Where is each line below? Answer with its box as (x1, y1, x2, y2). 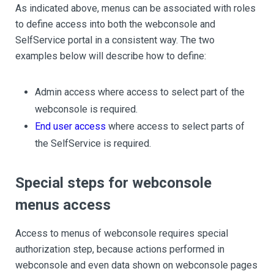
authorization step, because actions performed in (15, 243, 224, 255)
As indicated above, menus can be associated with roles (15, 2, 256, 14)
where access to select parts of (106, 120, 245, 132)
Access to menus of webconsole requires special (15, 228, 228, 239)
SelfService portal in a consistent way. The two (15, 34, 215, 46)
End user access (35, 120, 106, 132)
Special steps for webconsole (15, 174, 212, 191)
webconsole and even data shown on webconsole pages (15, 259, 257, 271)
